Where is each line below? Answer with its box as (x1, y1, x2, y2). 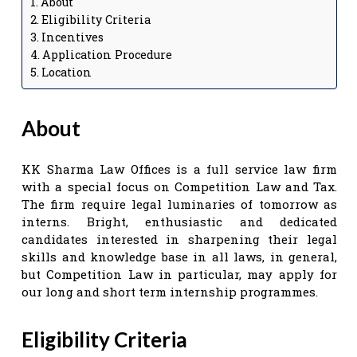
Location (41, 64, 92, 80)
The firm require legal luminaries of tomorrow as (22, 195, 337, 212)
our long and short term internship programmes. (22, 283, 318, 300)
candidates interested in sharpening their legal (22, 230, 337, 247)
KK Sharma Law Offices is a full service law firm (22, 160, 337, 177)
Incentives (41, 29, 104, 45)
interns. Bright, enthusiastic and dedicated (22, 213, 337, 229)
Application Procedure (41, 46, 172, 62)
